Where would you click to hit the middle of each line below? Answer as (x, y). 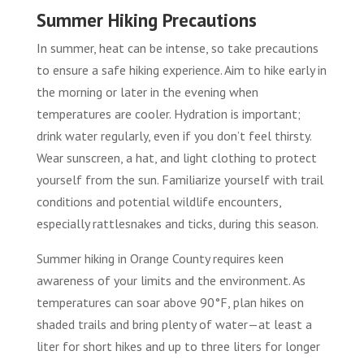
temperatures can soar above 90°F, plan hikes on (170, 302)
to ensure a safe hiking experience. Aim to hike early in (181, 69)
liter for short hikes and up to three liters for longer (178, 346)
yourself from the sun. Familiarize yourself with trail (180, 179)
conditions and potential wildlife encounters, (158, 201)
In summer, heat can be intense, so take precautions (177, 48)
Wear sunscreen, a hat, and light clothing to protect (176, 157)
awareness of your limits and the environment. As (171, 280)
